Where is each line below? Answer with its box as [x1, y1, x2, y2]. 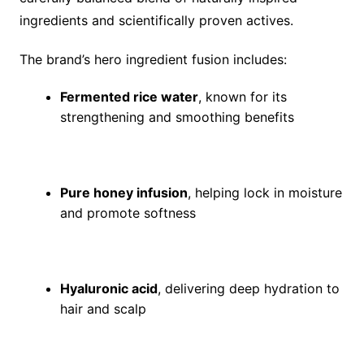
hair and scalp [59, 301, 146, 318]
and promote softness [59, 205, 196, 222]
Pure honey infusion [59, 184, 188, 201]
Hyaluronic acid [59, 280, 158, 297]
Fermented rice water [59, 89, 198, 106]
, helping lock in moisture [187, 184, 342, 201]
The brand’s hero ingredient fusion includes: [19, 51, 287, 68]
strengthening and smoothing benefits [59, 109, 294, 126]
